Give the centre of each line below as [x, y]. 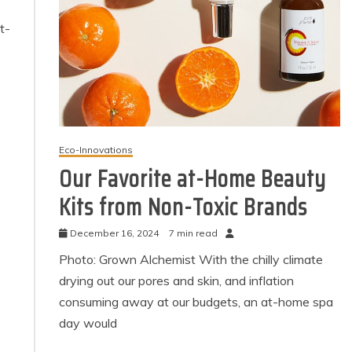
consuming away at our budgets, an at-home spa [196, 301]
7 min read [194, 233]
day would [88, 323]
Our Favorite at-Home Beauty [193, 178]
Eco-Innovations [96, 149]
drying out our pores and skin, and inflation [177, 280]
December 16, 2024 [115, 233]
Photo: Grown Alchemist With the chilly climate [191, 259]
